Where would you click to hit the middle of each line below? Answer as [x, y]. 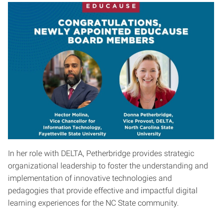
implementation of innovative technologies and [90, 178]
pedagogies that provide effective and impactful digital [103, 191]
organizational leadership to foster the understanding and [108, 166]
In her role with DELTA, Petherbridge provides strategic [101, 154]
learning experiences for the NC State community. [94, 203]
